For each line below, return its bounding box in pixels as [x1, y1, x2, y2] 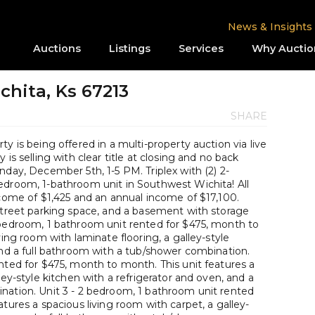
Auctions [33, 42, 81, 55]
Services [179, 42, 224, 55]
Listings [109, 42, 150, 55]
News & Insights [228, 20, 312, 33]
